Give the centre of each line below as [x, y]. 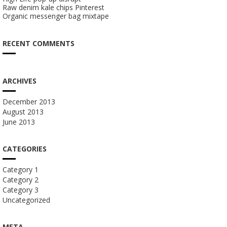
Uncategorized [26, 200]
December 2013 [29, 102]
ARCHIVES [19, 81]
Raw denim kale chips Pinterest [53, 7]
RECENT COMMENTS [38, 43]
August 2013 [23, 112]
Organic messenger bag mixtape [55, 16]
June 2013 [18, 122]
